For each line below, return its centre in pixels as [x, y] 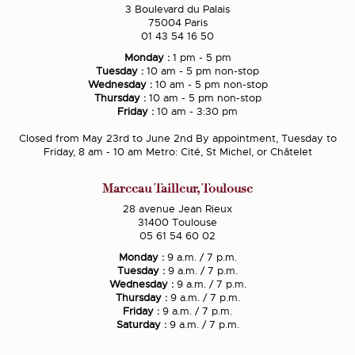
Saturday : [141, 325]
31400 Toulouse [177, 223]
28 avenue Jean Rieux [177, 209]
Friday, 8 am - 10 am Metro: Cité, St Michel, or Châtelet [177, 152]
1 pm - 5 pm [200, 58]
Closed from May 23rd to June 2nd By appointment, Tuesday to [177, 139]
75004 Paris [177, 23]
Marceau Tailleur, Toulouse [177, 189]
